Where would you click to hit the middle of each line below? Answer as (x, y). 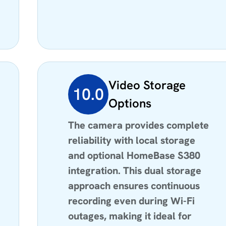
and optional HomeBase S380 (134, 155)
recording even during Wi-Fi (132, 201)
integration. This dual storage (135, 170)
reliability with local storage (132, 140)
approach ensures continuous (134, 185)
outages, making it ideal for (130, 216)
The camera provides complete (139, 125)
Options (130, 103)
